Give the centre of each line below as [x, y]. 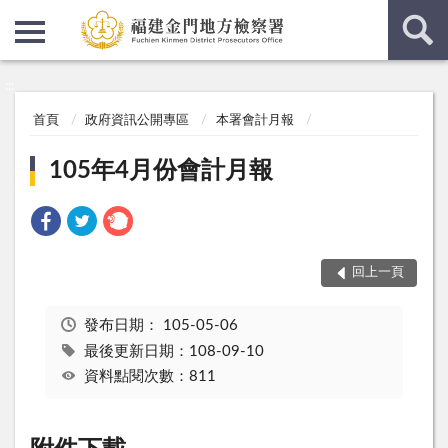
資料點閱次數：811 [149, 377]
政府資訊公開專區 [137, 121]
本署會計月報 [254, 121]
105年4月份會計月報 [161, 170]
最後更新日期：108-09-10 [173, 351]
